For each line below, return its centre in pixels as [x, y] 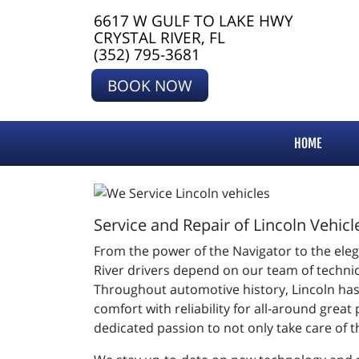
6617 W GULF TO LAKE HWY [194, 20]
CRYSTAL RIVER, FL [159, 37]
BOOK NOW [150, 85]
